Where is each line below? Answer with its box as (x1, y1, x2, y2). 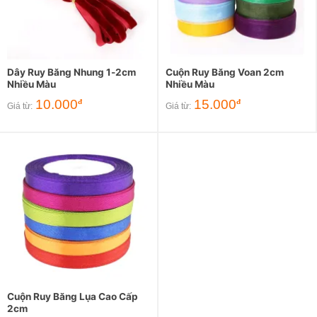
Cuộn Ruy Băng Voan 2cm (166, 67, 284, 79)
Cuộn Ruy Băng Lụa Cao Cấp (7, 290, 138, 302)
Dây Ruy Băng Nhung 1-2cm (7, 67, 136, 79)
